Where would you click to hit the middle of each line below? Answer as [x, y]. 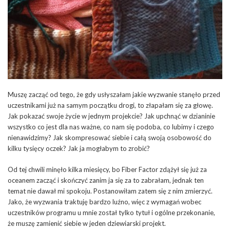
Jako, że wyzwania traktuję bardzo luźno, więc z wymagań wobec [104, 202]
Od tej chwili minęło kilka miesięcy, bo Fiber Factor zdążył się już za [107, 169]
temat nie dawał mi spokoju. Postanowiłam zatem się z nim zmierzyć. [110, 191]
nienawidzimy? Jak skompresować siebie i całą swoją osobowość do [110, 137]
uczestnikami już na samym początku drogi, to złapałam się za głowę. [110, 105]
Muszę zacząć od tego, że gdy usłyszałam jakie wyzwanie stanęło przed [114, 94]
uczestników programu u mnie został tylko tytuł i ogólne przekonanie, [111, 212]
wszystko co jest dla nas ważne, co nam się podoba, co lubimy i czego [111, 127]
